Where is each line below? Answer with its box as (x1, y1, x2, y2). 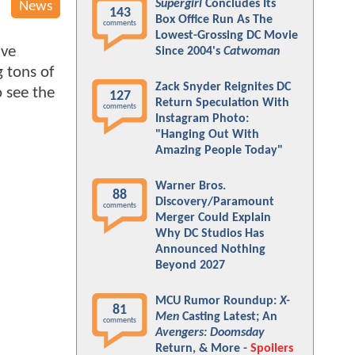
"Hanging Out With (155, 128, 259, 141)
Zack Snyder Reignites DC (155, 81, 291, 94)
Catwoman (223, 45, 280, 58)
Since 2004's (155, 45, 223, 58)
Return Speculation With (155, 97, 289, 109)
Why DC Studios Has (155, 227, 264, 240)
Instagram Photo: (155, 113, 249, 125)
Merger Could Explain (155, 212, 271, 224)
